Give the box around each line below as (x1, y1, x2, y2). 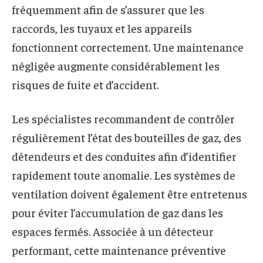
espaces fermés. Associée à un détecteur (12, 224, 214, 239)
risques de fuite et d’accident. (12, 77, 159, 92)
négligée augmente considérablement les (12, 58, 220, 73)
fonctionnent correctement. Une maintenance (12, 39, 244, 55)
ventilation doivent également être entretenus (12, 186, 247, 201)
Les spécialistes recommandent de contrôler (12, 111, 235, 126)
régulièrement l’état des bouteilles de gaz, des (12, 130, 241, 145)
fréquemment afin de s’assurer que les (12, 2, 204, 17)
